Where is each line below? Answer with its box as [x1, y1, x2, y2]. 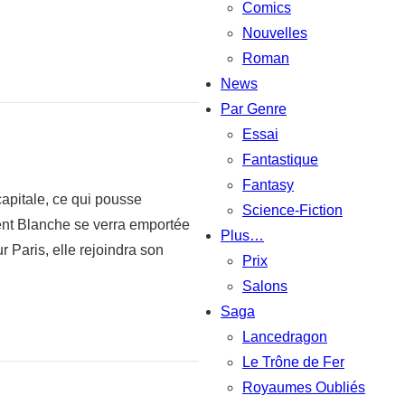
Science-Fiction [242, 202, 343, 218]
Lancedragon [242, 328, 327, 344]
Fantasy [242, 176, 294, 193]
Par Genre [221, 100, 287, 117]
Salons [242, 278, 287, 294]
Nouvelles [242, 24, 307, 41]
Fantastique [242, 151, 318, 167]
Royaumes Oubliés [242, 379, 365, 395]
